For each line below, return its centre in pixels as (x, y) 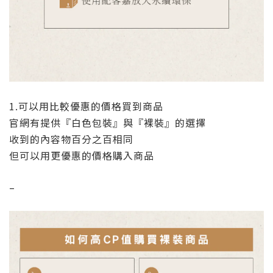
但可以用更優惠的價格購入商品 (82, 156)
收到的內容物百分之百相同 (71, 139)
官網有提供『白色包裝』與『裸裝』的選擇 (108, 123)
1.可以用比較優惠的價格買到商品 (86, 106)
